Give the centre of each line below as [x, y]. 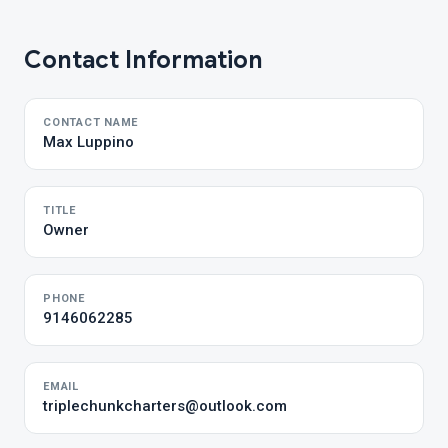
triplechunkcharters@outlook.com [165, 406]
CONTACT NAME [91, 122]
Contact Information [143, 60]
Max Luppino [88, 142]
